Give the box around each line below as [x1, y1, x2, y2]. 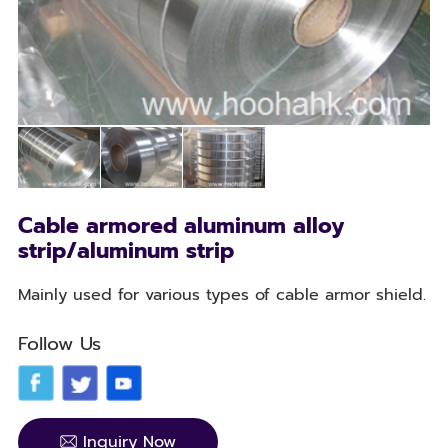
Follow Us [17, 328, 101, 358]
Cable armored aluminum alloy [17, 209, 344, 242]
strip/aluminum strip [17, 234, 234, 267]
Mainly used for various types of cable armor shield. [17, 281, 426, 307]
